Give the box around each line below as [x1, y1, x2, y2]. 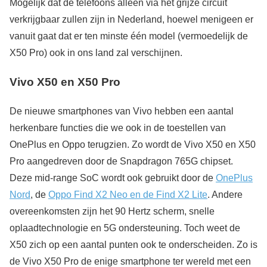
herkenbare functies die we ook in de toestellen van [10, 122, 226, 133]
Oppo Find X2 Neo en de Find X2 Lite [48, 189, 207, 200]
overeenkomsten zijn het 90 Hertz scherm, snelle [10, 206, 215, 216]
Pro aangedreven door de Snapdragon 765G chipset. [10, 156, 233, 166]
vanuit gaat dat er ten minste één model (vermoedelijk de [10, 31, 248, 42]
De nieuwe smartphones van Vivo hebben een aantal [10, 105, 234, 116]
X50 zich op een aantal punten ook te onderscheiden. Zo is [10, 239, 257, 250]
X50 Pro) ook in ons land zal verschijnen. [10, 48, 182, 58]
